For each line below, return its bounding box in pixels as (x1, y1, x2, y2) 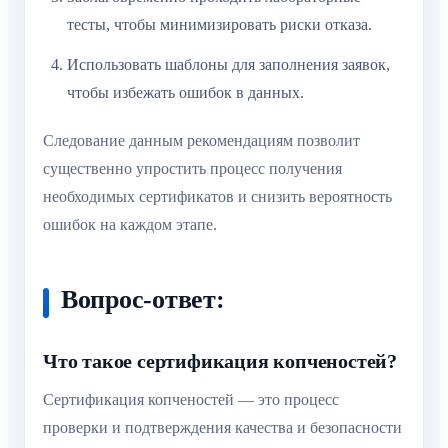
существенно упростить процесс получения (43, 160, 342, 178)
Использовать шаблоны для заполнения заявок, (67, 55, 390, 73)
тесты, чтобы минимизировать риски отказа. (67, 15, 372, 33)
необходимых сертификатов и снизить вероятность (43, 188, 392, 206)
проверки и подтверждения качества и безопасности (43, 418, 402, 436)
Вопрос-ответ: (61, 284, 225, 314)
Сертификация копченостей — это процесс (43, 390, 339, 408)
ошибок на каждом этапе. (43, 216, 217, 234)
